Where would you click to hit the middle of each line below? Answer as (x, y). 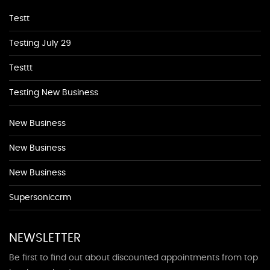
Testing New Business (54, 93)
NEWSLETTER (45, 238)
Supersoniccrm (40, 198)
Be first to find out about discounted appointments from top (133, 258)
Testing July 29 (40, 44)
